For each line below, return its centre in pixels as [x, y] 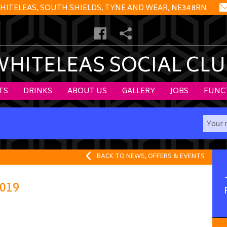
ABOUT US [87, 91]
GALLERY [139, 91]
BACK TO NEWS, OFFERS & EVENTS [151, 157]
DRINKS [38, 91]
